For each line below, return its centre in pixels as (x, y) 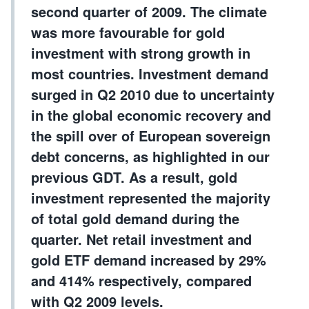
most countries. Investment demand (150, 73)
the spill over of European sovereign (151, 136)
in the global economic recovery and (151, 115)
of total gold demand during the (135, 218)
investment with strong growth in (141, 53)
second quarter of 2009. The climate (149, 11)
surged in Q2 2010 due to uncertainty (153, 94)
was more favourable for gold (128, 32)
